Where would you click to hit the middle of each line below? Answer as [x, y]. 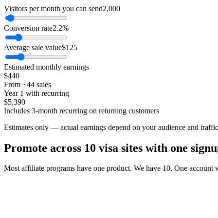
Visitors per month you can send [53, 8]
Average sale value [33, 47]
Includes [18, 110]
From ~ [15, 84]
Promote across [44, 148]
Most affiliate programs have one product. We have [83, 168]
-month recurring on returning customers [97, 110]
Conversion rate [28, 28]
